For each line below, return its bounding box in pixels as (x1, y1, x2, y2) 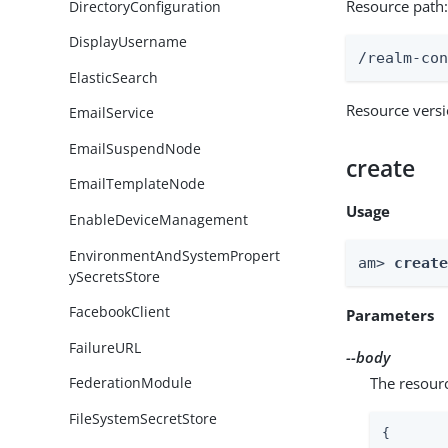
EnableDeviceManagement (69, 209, 249, 229)
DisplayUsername (69, 32, 188, 52)
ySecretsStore (69, 266, 161, 286)
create (346, 152, 416, 184)
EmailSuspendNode (69, 138, 202, 158)
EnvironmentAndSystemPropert (69, 245, 281, 265)
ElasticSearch (69, 67, 159, 87)
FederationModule (69, 373, 193, 393)
